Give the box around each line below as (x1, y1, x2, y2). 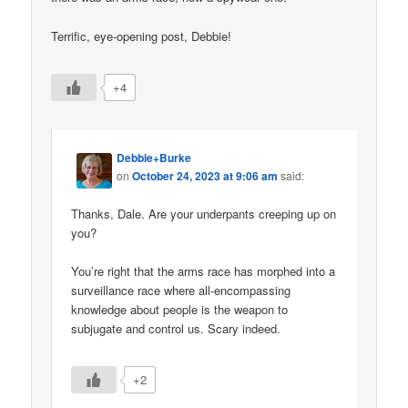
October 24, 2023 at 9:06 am (132, 167, 279, 184)
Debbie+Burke (117, 148, 192, 166)
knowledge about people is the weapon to (71, 301, 289, 319)
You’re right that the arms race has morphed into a (71, 262, 336, 280)
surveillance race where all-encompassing (71, 281, 291, 300)
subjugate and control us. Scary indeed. (71, 320, 281, 338)
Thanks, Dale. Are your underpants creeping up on (71, 205, 337, 223)
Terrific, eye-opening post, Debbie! (51, 26, 232, 45)
